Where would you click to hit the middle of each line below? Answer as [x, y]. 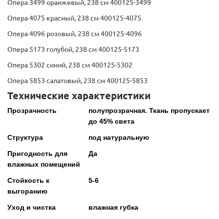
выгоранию [27, 191]
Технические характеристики [79, 96]
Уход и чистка [32, 208]
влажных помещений [44, 164]
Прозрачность [32, 111]
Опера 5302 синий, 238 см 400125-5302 [70, 65]
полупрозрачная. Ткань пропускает [149, 111]
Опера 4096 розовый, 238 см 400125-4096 [75, 34]
